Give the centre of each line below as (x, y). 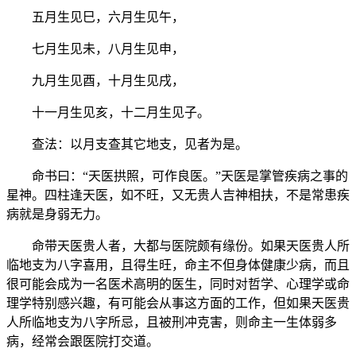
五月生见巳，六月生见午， (95, 17)
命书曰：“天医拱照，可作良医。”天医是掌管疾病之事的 (177, 176)
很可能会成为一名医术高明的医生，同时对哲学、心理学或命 (178, 284)
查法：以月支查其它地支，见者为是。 (127, 144)
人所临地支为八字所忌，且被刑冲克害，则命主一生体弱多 (172, 322)
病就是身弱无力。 (57, 214)
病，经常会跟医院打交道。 (83, 341)
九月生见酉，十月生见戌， (95, 80)
